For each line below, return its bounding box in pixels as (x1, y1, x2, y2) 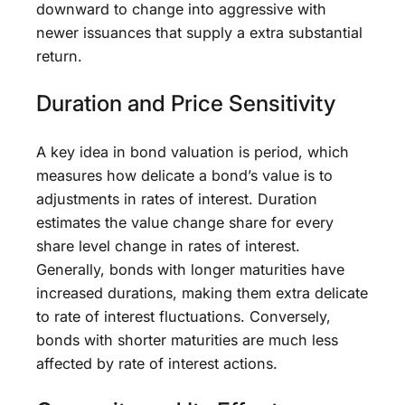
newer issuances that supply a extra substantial (36, 23, 363, 42)
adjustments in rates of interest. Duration (36, 189, 317, 208)
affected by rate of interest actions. (36, 353, 278, 372)
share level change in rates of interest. (36, 236, 300, 255)
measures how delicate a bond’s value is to (36, 165, 333, 184)
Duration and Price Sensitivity (36, 89, 335, 118)
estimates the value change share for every (36, 212, 334, 231)
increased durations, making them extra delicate (36, 283, 368, 302)
